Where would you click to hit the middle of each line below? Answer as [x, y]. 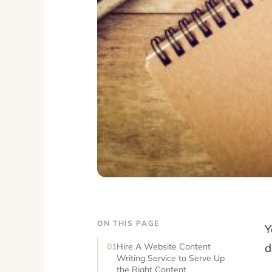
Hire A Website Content [164, 246]
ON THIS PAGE [129, 223]
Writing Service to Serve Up [171, 258]
